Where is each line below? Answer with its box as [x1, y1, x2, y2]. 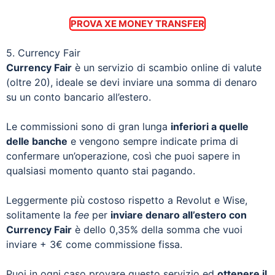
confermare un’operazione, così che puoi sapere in [6, 149, 240, 162]
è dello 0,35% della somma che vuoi [72, 223, 242, 236]
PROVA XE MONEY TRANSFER [71, 17, 204, 29]
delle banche [6, 134, 68, 147]
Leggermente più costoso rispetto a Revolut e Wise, [6, 193, 247, 206]
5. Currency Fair [6, 46, 80, 59]
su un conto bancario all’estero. [6, 90, 151, 103]
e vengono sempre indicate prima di [68, 134, 238, 147]
